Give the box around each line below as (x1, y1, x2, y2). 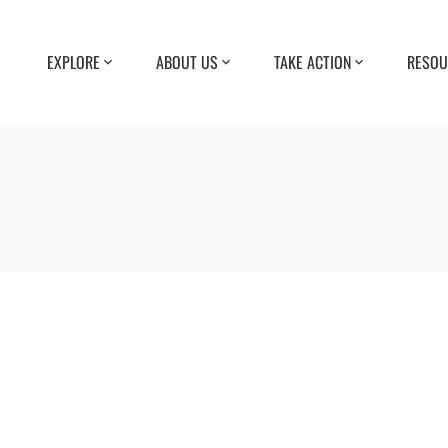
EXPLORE (47, 49, 100, 74)
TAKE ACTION (274, 49, 351, 74)
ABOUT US (156, 49, 218, 74)
